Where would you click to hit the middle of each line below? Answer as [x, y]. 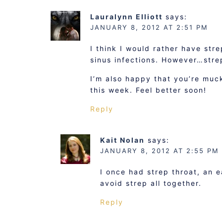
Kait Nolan [122, 140]
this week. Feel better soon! [148, 90]
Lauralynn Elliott [126, 17]
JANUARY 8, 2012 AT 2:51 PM [149, 27]
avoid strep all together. [151, 183]
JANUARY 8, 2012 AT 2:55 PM [160, 151]
